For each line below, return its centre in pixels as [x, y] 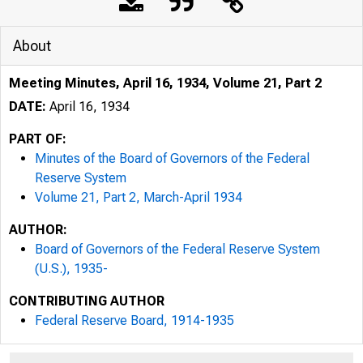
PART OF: [38, 139]
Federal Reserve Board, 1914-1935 [135, 320]
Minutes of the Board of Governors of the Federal [172, 158]
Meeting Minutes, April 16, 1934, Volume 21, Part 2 [165, 83]
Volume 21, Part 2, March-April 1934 [139, 197]
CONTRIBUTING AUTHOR [87, 301]
